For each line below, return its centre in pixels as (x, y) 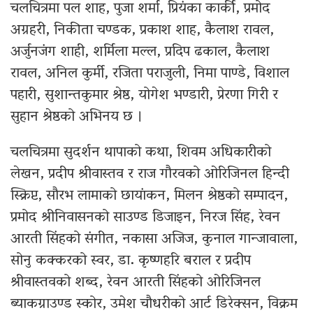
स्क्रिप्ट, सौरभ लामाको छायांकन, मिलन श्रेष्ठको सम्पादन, (149, 196)
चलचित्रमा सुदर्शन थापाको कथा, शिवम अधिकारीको (141, 153)
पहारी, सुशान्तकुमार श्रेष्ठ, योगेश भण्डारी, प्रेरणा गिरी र (144, 95)
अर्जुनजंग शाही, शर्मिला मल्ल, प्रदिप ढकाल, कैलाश (140, 52)
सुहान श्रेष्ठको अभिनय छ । (77, 117)
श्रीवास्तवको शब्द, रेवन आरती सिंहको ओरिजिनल (136, 283)
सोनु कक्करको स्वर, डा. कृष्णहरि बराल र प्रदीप (131, 261)
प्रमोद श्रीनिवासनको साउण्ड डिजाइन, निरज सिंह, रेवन (145, 218)
